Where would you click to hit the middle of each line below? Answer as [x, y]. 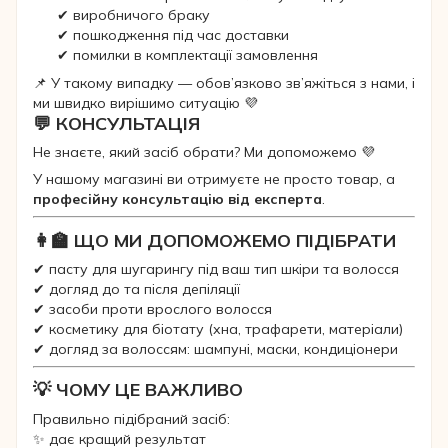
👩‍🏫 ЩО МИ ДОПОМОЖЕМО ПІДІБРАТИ [214, 240]
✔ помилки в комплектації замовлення [187, 54]
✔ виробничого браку [133, 14]
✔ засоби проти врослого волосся [152, 308]
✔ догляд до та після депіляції [136, 288]
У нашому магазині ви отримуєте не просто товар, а [214, 179]
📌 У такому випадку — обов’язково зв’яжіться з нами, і [224, 82]
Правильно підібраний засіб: [131, 418]
